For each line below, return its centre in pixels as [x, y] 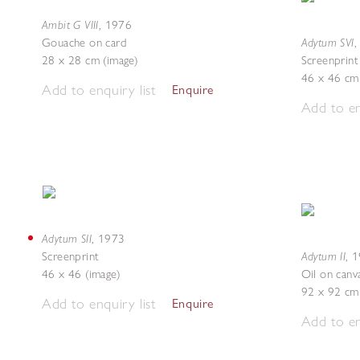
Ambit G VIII [70, 25]
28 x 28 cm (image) [90, 60]
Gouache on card [84, 43]
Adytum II [323, 256]
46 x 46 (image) [81, 274]
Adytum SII [67, 238]
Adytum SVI [327, 42]
